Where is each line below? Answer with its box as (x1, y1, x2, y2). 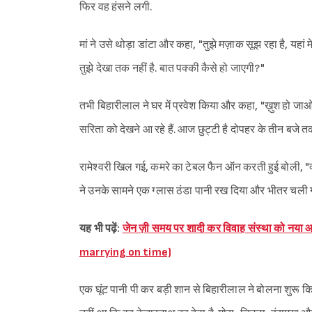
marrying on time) (79, 245, 172, 259)
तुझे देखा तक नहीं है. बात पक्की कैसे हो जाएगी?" (79, 61, 265, 75)
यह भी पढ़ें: (79, 221, 123, 235)
